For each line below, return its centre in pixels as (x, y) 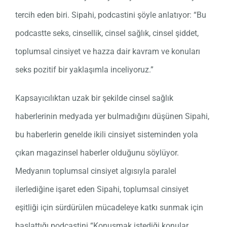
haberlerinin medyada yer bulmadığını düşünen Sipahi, (112, 117)
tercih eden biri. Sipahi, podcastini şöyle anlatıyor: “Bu (110, 15)
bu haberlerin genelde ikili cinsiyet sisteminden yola (106, 135)
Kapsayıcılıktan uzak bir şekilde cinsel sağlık (94, 98)
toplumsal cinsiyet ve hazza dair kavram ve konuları (107, 52)
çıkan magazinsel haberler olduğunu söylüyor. (97, 153)
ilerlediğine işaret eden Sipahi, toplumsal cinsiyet (102, 190)
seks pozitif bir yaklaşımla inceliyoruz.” (84, 70)
